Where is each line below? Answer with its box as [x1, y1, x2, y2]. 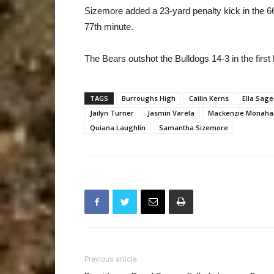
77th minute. [84, 21, 133, 32]
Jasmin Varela [147, 108, 194, 117]
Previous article [84, 255, 137, 264]
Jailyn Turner [90, 108, 134, 117]
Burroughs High [122, 94, 176, 103]
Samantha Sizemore [159, 123, 228, 132]
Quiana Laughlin [90, 123, 146, 132]
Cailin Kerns [189, 94, 229, 103]
